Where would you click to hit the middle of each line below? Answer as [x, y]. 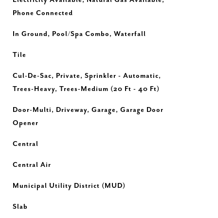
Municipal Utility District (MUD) [69, 186]
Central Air [32, 165]
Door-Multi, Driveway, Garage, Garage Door [88, 110]
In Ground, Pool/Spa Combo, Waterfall [79, 34]
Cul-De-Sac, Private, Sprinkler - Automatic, [87, 76]
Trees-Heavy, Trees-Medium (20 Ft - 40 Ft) [86, 89]
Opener [25, 123]
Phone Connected [43, 13]
